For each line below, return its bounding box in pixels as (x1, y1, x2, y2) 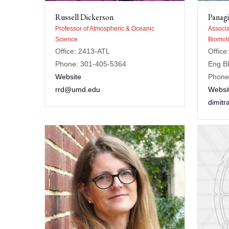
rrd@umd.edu (55, 85, 100, 94)
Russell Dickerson (55, 12, 113, 22)
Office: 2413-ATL (55, 47, 110, 55)
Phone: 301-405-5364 (55, 60, 126, 68)
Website (55, 73, 81, 81)
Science (55, 36, 78, 43)
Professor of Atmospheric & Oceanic (55, 25, 154, 32)
